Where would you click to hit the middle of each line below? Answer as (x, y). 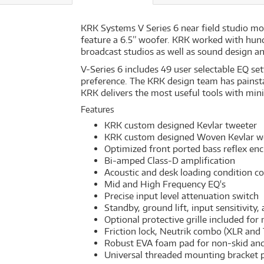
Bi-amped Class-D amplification (170, 161)
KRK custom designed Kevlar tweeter (181, 125)
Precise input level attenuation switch (181, 196)
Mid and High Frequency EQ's (165, 184)
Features (98, 109)
